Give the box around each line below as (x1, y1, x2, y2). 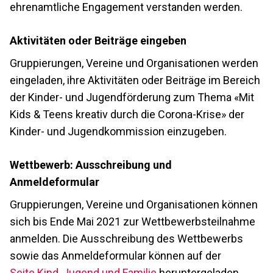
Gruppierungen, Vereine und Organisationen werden (10, 56, 258, 69)
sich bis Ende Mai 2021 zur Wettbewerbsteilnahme (10, 214, 255, 228)
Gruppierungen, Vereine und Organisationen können (10, 197, 258, 211)
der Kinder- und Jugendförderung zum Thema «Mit (10, 90, 254, 104)
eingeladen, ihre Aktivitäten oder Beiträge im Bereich (10, 73, 260, 87)
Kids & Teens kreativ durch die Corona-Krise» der (10, 107, 244, 121)
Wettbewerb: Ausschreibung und (10, 158, 172, 171)
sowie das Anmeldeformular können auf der (10, 249, 221, 262)
